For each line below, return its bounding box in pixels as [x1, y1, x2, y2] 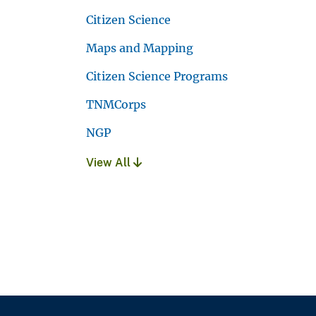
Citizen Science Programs [86, 68, 228, 83]
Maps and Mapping [86, 40, 193, 55]
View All [86, 155, 133, 169]
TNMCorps [86, 97, 146, 111]
